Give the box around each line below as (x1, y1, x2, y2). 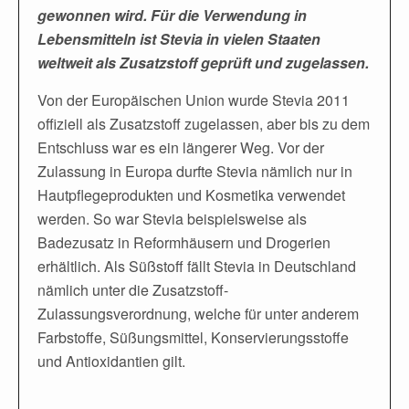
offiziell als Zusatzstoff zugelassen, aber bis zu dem (37, 112, 370, 134)
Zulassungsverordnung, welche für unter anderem (37, 302, 359, 324)
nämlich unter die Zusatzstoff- (37, 278, 228, 300)
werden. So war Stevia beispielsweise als (37, 207, 307, 229)
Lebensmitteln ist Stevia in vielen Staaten (37, 27, 320, 49)
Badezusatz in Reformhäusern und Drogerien (37, 231, 330, 253)
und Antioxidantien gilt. (37, 350, 185, 372)
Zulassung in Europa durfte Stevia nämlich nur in (37, 160, 352, 182)
